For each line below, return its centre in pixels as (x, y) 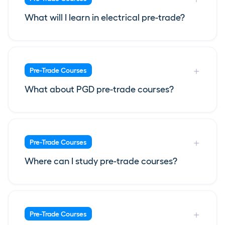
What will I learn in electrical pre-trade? (105, 18)
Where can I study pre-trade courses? (101, 161)
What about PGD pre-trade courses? (99, 90)
